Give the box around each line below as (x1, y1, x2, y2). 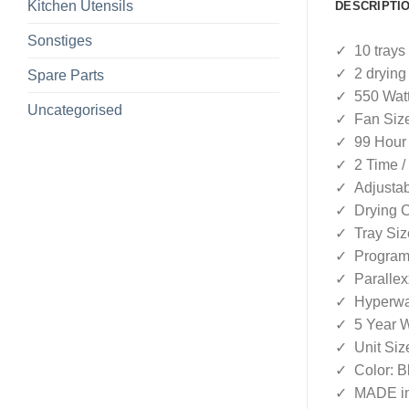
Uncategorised (27, 101, 122, 118)
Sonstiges (27, 32, 92, 48)
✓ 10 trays (335, 43, 405, 59)
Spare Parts (27, 67, 104, 83)
